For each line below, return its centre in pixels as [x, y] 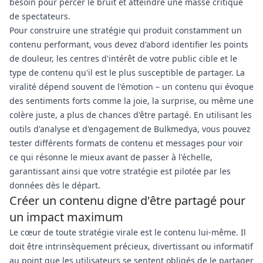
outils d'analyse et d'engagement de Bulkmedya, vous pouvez [130, 129]
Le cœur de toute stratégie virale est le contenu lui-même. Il [128, 232]
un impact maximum [66, 217]
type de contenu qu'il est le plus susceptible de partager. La [127, 73]
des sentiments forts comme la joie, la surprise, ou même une [131, 101]
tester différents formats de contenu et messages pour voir [126, 143]
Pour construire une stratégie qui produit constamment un [126, 30]
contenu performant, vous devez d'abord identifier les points [129, 44]
